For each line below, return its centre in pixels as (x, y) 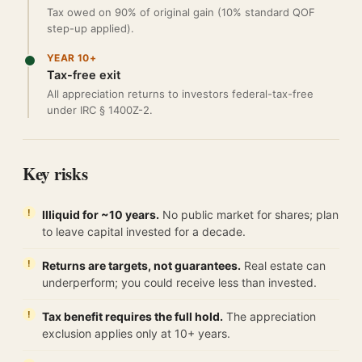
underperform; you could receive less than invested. (179, 282)
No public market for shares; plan (249, 215)
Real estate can (283, 265)
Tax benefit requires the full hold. (133, 316)
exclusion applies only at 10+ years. (136, 333)
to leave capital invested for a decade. (144, 232)
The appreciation (269, 316)
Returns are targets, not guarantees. (141, 265)
